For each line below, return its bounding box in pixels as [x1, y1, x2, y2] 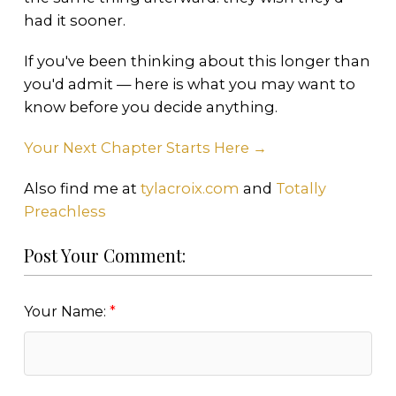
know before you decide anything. [23, 98, 278, 117]
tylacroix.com [140, 179, 240, 197]
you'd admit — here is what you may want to [23, 75, 355, 94]
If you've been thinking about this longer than [23, 52, 370, 71]
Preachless [23, 202, 106, 220]
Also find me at [23, 179, 141, 197]
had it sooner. [23, 11, 126, 30]
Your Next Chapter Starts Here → [23, 138, 267, 156]
